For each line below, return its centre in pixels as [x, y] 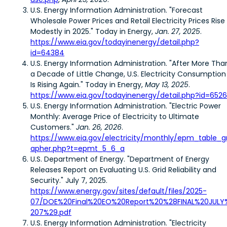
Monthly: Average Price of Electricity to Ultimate [115, 116]
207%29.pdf [51, 212]
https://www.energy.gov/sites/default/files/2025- [119, 191]
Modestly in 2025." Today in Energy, [92, 31]
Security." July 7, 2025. [69, 180]
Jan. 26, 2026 [99, 127]
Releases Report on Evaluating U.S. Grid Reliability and [123, 169]
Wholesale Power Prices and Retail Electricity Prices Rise [128, 21]
